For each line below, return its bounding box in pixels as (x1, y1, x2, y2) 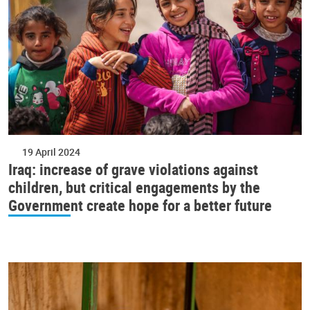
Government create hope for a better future (8, 194, 272, 215)
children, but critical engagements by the (8, 176, 260, 197)
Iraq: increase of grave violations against (8, 158, 258, 179)
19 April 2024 (22, 145, 80, 158)
